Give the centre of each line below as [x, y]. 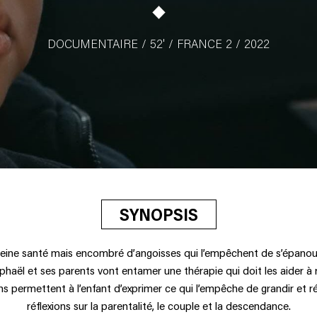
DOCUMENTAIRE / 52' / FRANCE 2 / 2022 [158, 43]
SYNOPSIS [158, 214]
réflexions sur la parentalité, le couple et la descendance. [158, 305]
